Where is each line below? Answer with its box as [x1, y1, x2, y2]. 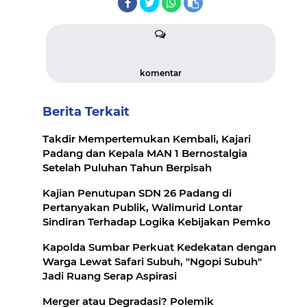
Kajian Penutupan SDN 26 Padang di [42, 186, 232, 200]
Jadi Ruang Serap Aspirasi [42, 269, 177, 283]
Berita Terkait [42, 104, 130, 120]
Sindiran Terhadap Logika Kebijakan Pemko [42, 215, 271, 229]
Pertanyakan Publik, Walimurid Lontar [42, 201, 243, 214]
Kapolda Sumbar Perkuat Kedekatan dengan [42, 241, 276, 254]
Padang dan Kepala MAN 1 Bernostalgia [42, 147, 247, 160]
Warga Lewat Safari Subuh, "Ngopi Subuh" [42, 255, 262, 269]
